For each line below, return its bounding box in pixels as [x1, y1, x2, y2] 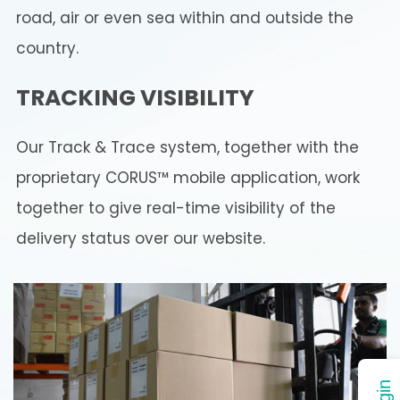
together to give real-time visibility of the [16, 197, 336, 220]
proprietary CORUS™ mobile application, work [16, 167, 360, 189]
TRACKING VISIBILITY [16, 82, 254, 114]
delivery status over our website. [16, 228, 265, 250]
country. [16, 37, 79, 60]
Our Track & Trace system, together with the [16, 137, 359, 159]
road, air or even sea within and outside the [16, 7, 354, 29]
